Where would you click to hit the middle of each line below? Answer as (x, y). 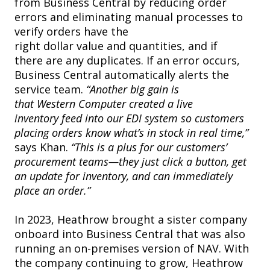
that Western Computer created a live (104, 104)
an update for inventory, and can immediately (124, 176)
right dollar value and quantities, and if (116, 46)
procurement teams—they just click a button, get (130, 162)
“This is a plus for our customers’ (149, 147)
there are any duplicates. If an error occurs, (127, 61)
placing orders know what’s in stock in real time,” (131, 133)
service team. (50, 89)
